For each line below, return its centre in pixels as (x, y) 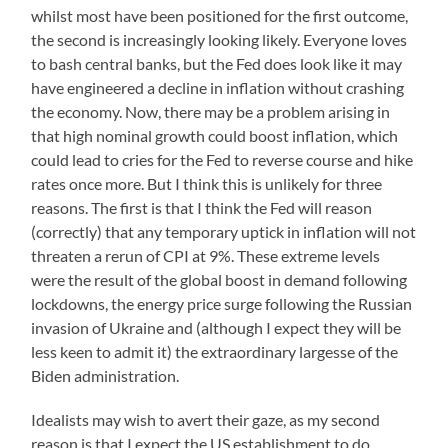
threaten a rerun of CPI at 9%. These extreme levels (206, 255)
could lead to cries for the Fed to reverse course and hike (222, 159)
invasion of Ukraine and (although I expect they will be (216, 327)
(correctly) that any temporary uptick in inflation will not (224, 231)
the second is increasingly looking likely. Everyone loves (219, 39)
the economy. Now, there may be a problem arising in (211, 111)
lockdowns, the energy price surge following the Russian (222, 303)
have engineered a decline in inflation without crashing (218, 87)
